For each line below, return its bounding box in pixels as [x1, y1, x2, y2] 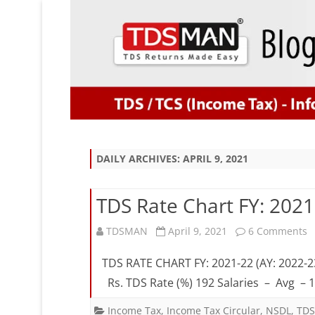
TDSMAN [106, 224, 148, 238]
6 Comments [248, 224, 307, 238]
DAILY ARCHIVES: [96, 151, 183, 165]
